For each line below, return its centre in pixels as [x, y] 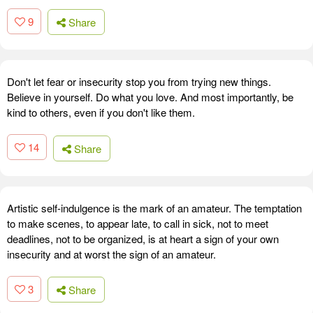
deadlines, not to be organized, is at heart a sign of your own [143, 238]
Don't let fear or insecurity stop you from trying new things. [139, 82]
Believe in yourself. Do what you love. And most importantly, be [150, 97]
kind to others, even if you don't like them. [101, 112]
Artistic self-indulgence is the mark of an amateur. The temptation [154, 208]
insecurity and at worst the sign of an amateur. [111, 254]
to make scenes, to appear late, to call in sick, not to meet [138, 223]
